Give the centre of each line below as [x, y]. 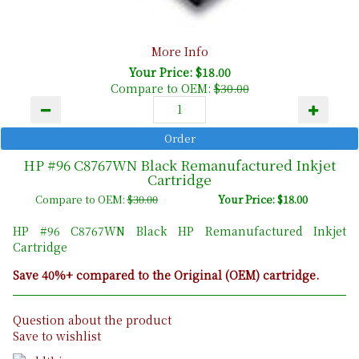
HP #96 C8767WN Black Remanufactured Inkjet [179, 164]
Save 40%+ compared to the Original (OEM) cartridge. [166, 274]
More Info [179, 51]
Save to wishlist [57, 335]
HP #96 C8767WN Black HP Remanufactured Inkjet [179, 230]
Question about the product [92, 319]
